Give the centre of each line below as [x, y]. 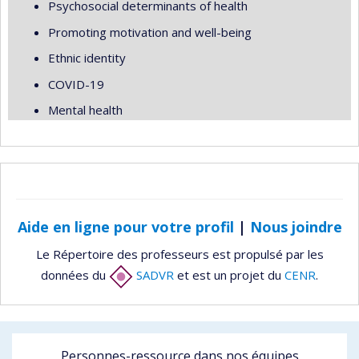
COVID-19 [76, 84]
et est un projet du [229, 275]
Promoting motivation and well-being [150, 32]
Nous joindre [296, 226]
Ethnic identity [87, 58]
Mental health [85, 110]
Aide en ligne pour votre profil [125, 226]
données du [75, 275]
